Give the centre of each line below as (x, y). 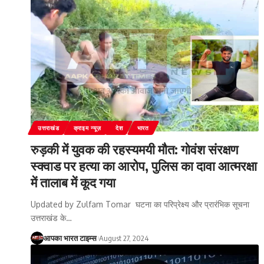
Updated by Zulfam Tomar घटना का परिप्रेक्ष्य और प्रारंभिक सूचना (140, 204)
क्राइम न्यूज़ (88, 128)
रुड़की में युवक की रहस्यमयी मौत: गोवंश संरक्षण (134, 149)
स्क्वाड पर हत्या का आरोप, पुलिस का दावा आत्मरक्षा (144, 165)
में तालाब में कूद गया (73, 182)
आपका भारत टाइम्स (70, 238)
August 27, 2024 (124, 238)
